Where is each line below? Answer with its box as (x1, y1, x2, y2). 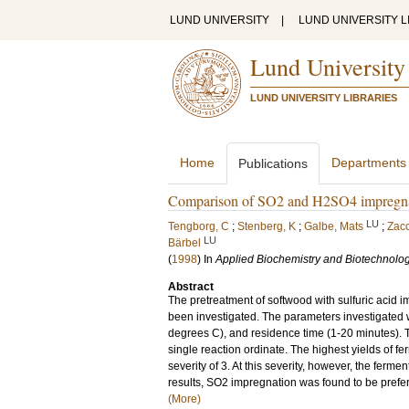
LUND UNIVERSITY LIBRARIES (250, 92, 397, 103)
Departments (331, 155, 406, 170)
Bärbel (168, 236, 201, 249)
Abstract (168, 280, 214, 293)
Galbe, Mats (304, 220, 363, 233)
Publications (238, 156, 308, 171)
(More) (168, 393, 201, 405)
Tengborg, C (168, 220, 229, 233)
